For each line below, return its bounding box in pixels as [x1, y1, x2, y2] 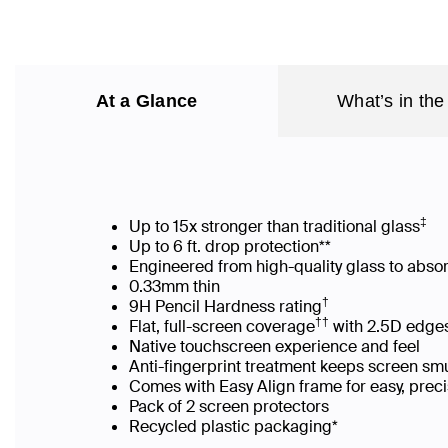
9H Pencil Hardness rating [129, 295, 322, 317]
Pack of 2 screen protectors [129, 395, 337, 417]
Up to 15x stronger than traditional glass [129, 215, 420, 237]
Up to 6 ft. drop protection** [129, 235, 331, 257]
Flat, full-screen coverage [129, 315, 315, 337]
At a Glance [95, 90, 198, 111]
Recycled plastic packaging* [129, 415, 338, 437]
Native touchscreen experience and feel [129, 335, 420, 357]
